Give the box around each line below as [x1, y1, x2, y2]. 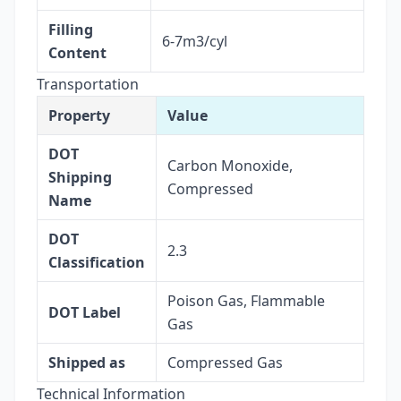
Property [48, 105, 110, 125]
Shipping [48, 166, 112, 187]
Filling [48, 19, 93, 39]
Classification [48, 252, 145, 272]
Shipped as [48, 352, 125, 372]
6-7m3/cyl [162, 30, 227, 51]
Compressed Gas [167, 352, 283, 372]
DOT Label [48, 302, 121, 322]
